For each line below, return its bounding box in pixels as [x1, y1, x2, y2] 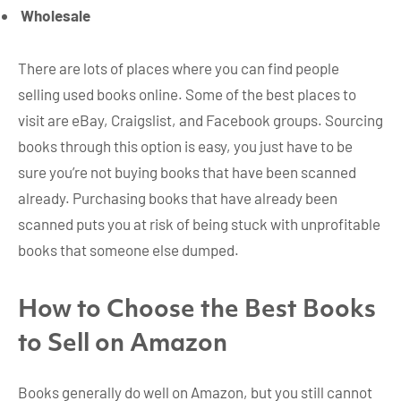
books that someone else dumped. [18, 241, 239, 260]
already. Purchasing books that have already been [18, 189, 337, 208]
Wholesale [21, 5, 90, 24]
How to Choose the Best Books [18, 300, 376, 323]
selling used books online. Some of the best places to [18, 85, 356, 104]
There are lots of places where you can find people [18, 59, 339, 78]
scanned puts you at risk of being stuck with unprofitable [18, 215, 380, 234]
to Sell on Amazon [18, 334, 227, 357]
